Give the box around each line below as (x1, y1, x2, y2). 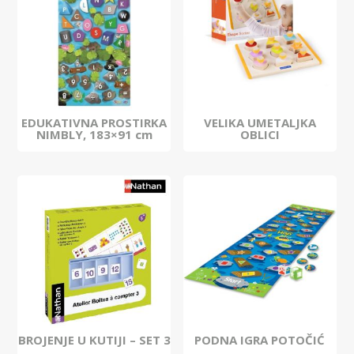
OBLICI (239, 126, 280, 142)
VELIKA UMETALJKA (203, 114, 316, 130)
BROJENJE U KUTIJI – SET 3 (17, 331, 171, 348)
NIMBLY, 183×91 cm (36, 126, 153, 142)
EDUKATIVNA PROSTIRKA (21, 114, 168, 130)
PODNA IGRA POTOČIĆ (194, 331, 326, 348)
